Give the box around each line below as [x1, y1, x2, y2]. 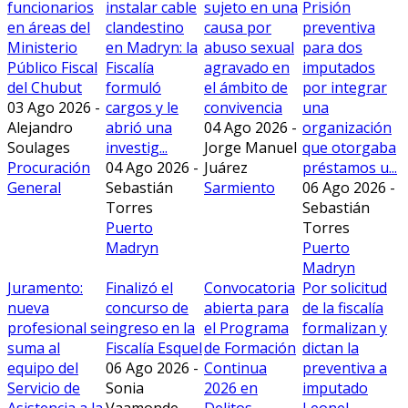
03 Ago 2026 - [7, 97, 100, 117]
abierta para [204, 297, 289, 318]
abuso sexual [204, 36, 294, 57]
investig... [106, 137, 168, 158]
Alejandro [7, 117, 73, 138]
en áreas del [7, 16, 90, 37]
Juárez [204, 157, 248, 178]
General [7, 177, 61, 198]
